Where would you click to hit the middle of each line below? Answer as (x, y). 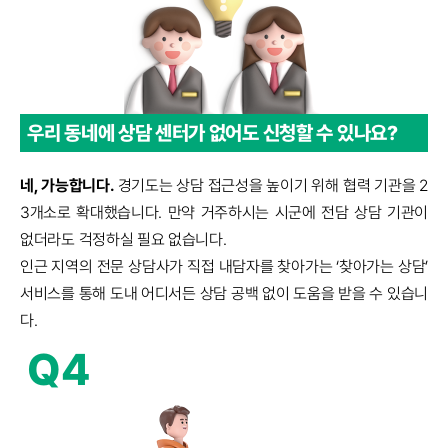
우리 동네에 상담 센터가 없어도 (143, 133)
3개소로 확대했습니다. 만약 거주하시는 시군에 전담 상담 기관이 (224, 212)
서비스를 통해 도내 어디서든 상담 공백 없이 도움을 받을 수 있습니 (224, 293)
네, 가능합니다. (69, 185)
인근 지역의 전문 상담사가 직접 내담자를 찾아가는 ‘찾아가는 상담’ (224, 266)
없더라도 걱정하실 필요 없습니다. (123, 239)
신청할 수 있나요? (328, 133)
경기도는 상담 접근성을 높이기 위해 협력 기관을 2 (272, 185)
